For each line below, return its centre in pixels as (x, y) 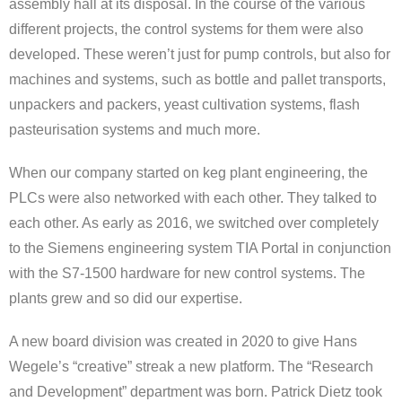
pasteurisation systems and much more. (135, 130)
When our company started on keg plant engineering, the (188, 173)
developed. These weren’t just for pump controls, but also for (200, 54)
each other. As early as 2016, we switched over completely (194, 223)
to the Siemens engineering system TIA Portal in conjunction (200, 248)
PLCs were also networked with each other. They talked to (193, 198)
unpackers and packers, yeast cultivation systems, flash (184, 105)
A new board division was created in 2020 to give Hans (183, 341)
